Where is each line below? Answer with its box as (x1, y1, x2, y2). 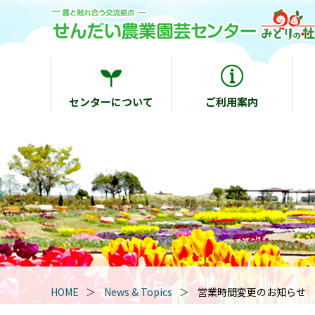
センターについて (69, 94, 154, 109)
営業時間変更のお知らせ (198, 285, 306, 299)
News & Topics (104, 285, 172, 299)
